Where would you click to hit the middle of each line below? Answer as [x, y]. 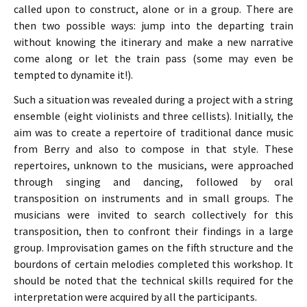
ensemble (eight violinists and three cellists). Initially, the [153, 116]
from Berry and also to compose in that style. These [153, 149]
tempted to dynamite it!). [73, 75]
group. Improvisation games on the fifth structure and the [153, 247]
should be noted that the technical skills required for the [153, 280]
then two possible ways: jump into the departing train [153, 25]
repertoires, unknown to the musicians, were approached [153, 165]
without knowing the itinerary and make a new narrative [153, 42]
